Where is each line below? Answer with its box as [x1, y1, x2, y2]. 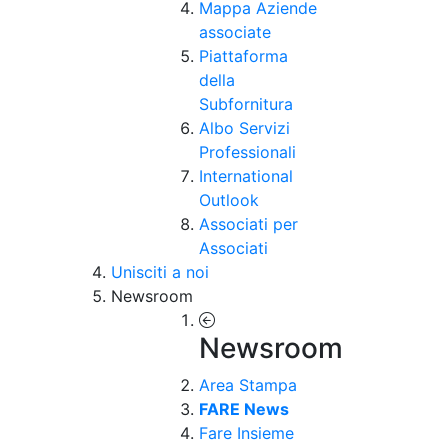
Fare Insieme [199, 423, 295, 444]
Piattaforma [199, 46, 289, 67]
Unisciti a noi [111, 262, 209, 283]
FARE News [199, 399, 290, 420]
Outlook [199, 190, 260, 211]
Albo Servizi [199, 118, 291, 139]
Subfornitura [199, 94, 294, 115]
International [199, 166, 294, 187]
